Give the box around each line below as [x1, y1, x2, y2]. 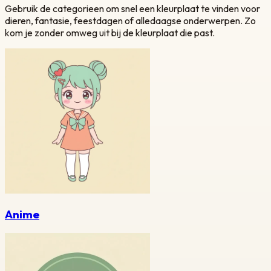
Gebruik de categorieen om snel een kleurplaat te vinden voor [5, 2, 260, 15]
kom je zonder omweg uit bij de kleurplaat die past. [5, 26, 215, 39]
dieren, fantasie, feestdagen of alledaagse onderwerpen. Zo [5, 14, 256, 27]
